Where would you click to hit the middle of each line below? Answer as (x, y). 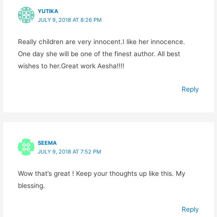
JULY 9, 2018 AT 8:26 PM (70, 20)
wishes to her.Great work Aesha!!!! (71, 66)
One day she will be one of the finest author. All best (99, 54)
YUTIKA (48, 11)
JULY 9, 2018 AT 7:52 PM (69, 152)
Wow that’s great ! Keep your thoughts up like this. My (101, 174)
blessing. (31, 186)
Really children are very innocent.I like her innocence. (101, 41)
